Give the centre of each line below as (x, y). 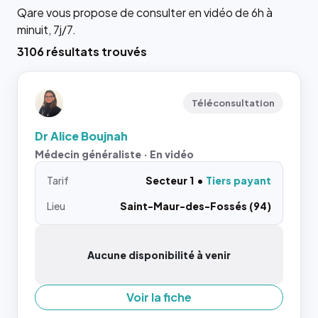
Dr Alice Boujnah (81, 136)
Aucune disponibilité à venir (159, 254)
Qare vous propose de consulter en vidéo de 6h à (145, 12)
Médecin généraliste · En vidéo (114, 154)
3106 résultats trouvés (82, 51)
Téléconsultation (233, 103)
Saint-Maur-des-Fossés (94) (196, 205)
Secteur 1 (170, 180)
